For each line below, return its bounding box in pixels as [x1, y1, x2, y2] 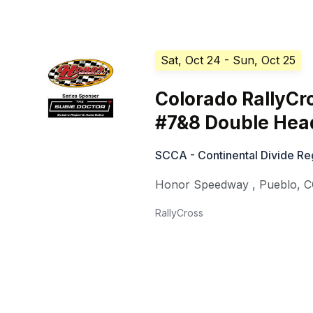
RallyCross [155, 207, 204, 219]
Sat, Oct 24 [161, 53, 221, 68]
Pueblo [259, 177, 298, 192]
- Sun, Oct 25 [224, 53, 296, 68]
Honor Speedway [155, 177, 249, 192]
